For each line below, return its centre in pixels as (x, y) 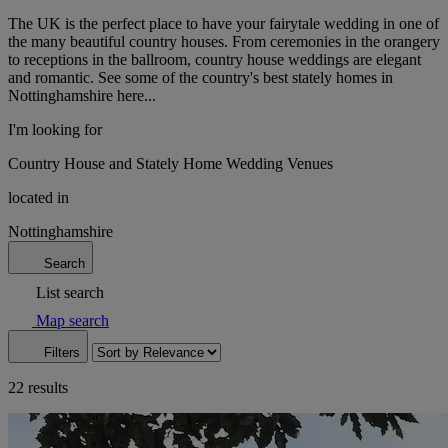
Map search (72, 320)
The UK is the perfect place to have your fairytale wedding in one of (223, 23)
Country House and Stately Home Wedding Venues (170, 163)
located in (38, 197)
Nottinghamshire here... (82, 95)
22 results (38, 387)
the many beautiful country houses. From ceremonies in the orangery (224, 41)
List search (70, 292)
